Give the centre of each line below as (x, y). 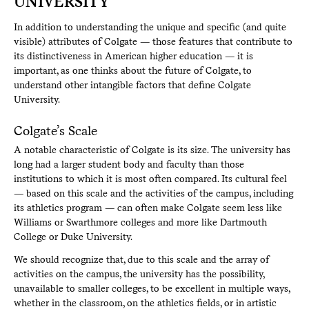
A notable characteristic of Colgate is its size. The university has (152, 150)
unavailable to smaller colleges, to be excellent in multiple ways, (151, 289)
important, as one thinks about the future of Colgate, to (132, 71)
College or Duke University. (73, 237)
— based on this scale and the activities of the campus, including (153, 193)
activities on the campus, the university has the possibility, (139, 274)
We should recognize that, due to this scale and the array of (141, 260)
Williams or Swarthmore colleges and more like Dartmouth (140, 222)
